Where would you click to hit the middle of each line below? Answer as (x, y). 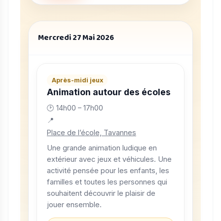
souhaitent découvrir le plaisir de (101, 193)
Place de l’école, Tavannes (92, 133)
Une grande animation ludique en (102, 148)
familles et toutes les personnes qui (107, 182)
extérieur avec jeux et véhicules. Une (109, 159)
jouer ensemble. (74, 204)
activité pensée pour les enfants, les (108, 170)
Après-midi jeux (77, 80)
